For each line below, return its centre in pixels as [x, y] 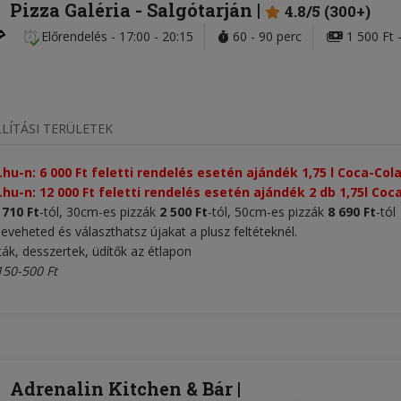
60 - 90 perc [265, 36]
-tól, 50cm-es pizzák [266, 212]
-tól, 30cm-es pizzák [99, 212]
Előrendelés [76, 36]
